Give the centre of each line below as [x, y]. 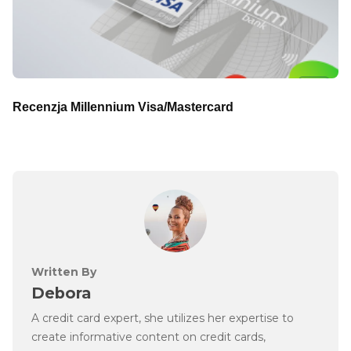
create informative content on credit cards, [148, 337]
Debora [61, 293]
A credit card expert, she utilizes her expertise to [163, 318]
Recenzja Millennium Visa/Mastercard [123, 107]
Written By [64, 272]
